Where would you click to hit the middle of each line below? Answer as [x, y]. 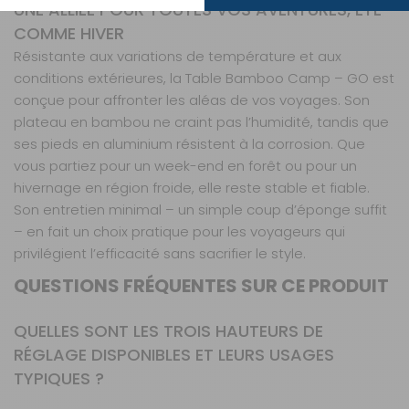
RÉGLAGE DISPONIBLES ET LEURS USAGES [174, 355]
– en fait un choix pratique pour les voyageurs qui [179, 232]
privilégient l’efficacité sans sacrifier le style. [160, 254]
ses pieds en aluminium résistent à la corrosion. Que [189, 144]
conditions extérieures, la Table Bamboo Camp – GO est [204, 79]
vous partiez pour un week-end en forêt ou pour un [185, 166]
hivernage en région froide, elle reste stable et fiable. [192, 188]
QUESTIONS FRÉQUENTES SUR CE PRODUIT [201, 286]
